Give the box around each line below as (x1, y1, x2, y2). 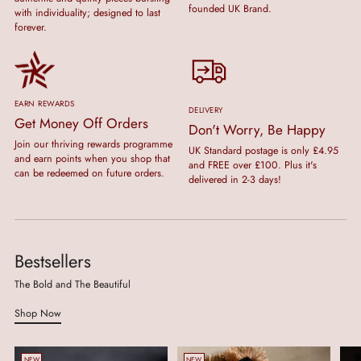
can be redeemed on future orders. (15, 166, 164, 181)
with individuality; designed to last (15, 5, 160, 20)
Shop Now (15, 305, 61, 321)
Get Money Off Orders (15, 114, 148, 134)
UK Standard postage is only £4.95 (189, 143, 338, 158)
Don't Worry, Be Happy (189, 119, 326, 139)
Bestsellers (15, 247, 91, 274)
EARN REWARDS (15, 98, 75, 110)
